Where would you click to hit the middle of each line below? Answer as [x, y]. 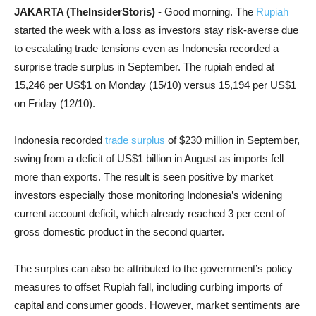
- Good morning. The [207, 12]
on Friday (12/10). [55, 103]
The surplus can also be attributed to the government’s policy [153, 268]
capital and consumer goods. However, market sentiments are [157, 305]
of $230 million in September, [232, 140]
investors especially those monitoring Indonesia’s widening [148, 195]
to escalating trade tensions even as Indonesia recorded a [146, 48]
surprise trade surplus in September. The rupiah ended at [144, 67]
